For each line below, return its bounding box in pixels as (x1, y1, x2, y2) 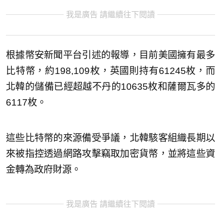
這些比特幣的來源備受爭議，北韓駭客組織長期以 (6, 133, 215, 144)
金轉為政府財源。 (6, 164, 81, 175)
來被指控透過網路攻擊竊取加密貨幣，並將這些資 (6, 148, 215, 159)
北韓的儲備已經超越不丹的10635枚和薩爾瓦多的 (6, 81, 215, 92)
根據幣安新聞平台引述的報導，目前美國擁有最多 (6, 50, 215, 61)
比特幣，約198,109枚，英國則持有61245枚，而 (6, 66, 215, 76)
